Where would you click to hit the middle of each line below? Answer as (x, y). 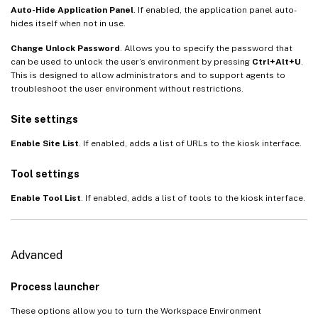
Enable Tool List (46, 198)
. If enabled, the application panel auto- (215, 10)
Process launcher (55, 286)
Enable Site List (45, 143)
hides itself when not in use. (68, 23)
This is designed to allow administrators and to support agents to (148, 75)
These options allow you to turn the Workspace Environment (136, 311)
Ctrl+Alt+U (276, 61)
